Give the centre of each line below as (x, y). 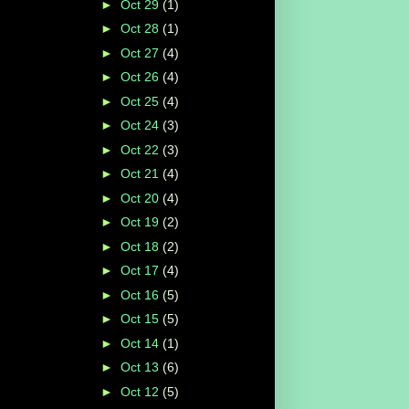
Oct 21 (141, 174)
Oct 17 (141, 271)
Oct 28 (141, 29)
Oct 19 (141, 222)
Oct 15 (141, 319)
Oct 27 (141, 52)
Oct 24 (141, 126)
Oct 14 (141, 343)
